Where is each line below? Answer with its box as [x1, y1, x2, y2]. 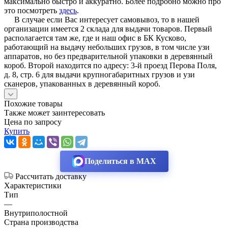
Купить [4, 126, 30, 135]
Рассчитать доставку [15, 172, 87, 181]
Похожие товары [4, 99, 63, 108]
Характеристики [4, 181, 62, 190]
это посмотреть [4, 6, 59, 15]
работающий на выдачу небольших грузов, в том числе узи [4, 42, 210, 51]
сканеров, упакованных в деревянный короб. [4, 79, 160, 88]
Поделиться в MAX [84, 156, 156, 165]
